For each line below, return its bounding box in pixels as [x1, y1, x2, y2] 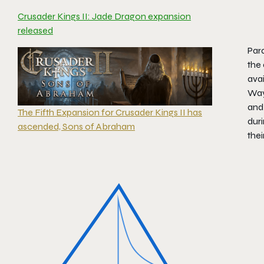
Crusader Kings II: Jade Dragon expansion [18, 11, 191, 22]
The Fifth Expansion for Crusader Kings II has [18, 106, 202, 118]
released [18, 25, 53, 37]
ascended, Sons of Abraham [18, 120, 135, 132]
